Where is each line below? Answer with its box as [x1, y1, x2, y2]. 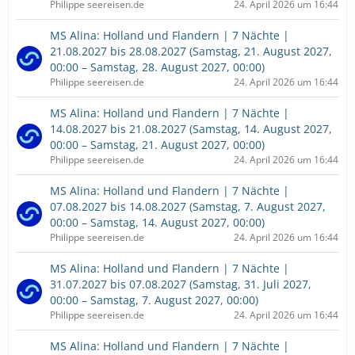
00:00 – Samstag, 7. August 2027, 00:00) [50, 292, 258, 307]
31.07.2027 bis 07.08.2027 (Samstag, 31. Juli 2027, [50, 277, 311, 292]
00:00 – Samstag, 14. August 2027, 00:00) [50, 215, 265, 230]
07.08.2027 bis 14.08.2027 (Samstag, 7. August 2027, [50, 199, 326, 214]
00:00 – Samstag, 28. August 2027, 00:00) [50, 59, 265, 74]
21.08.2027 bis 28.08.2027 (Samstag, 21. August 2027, [50, 44, 332, 59]
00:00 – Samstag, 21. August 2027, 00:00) [50, 137, 265, 152]
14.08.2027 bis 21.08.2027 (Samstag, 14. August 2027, [50, 121, 332, 136]
